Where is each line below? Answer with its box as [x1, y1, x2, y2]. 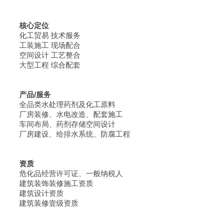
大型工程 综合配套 [7, 61, 80, 69]
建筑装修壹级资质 [7, 199, 78, 207]
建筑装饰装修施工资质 [7, 179, 93, 187]
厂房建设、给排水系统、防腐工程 [7, 130, 130, 138]
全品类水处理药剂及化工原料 [7, 100, 115, 109]
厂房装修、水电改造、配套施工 [7, 110, 123, 118]
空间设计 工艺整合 [7, 51, 80, 59]
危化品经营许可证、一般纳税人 [7, 169, 123, 178]
